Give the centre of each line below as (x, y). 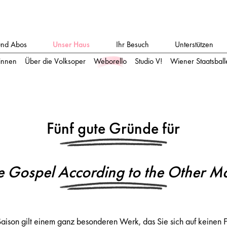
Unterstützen (194, 44)
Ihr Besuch (132, 44)
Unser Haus (71, 44)
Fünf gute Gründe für (113, 128)
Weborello (110, 61)
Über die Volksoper (55, 61)
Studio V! (149, 61)
